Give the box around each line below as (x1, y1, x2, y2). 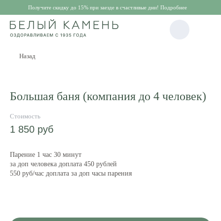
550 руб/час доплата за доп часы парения (10, 170, 132, 177)
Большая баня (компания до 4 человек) (10, 90, 206, 103)
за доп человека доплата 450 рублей (10, 160, 117, 168)
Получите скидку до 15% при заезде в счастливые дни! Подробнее (28, 4, 187, 10)
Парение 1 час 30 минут (10, 151, 81, 158)
